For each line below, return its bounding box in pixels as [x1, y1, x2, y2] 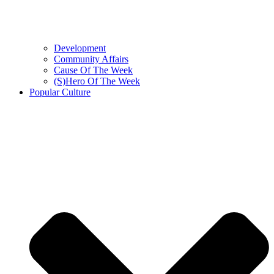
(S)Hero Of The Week [54, 76, 140, 87]
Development [54, 43, 106, 54]
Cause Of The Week [54, 65, 133, 76]
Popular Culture [29, 87, 91, 98]
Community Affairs [54, 54, 128, 65]
